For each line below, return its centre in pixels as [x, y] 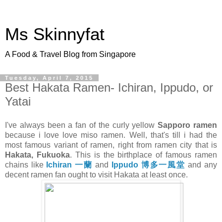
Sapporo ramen [188, 125]
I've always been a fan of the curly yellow [82, 125]
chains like [26, 165]
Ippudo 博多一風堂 [148, 165]
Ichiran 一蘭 [69, 165]
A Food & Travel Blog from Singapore [70, 54]
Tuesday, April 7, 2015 [49, 78]
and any [201, 165]
